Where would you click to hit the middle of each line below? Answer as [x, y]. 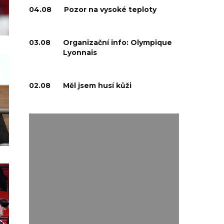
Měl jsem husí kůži [97, 85]
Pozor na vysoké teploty [110, 9]
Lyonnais [80, 52]
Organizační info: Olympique [117, 42]
